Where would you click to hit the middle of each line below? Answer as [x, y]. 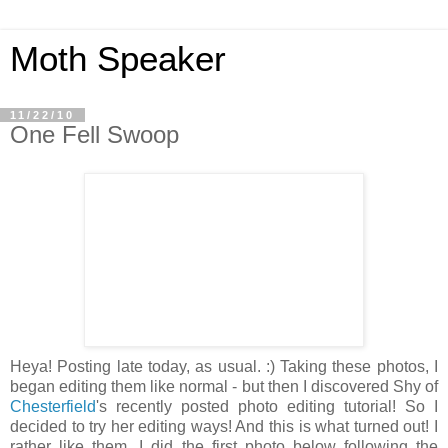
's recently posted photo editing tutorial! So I [267, 406]
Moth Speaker [118, 59]
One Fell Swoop [94, 134]
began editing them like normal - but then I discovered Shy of [224, 386]
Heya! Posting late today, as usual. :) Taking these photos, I [224, 366]
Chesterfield [53, 406]
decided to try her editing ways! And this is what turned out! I [224, 426]
